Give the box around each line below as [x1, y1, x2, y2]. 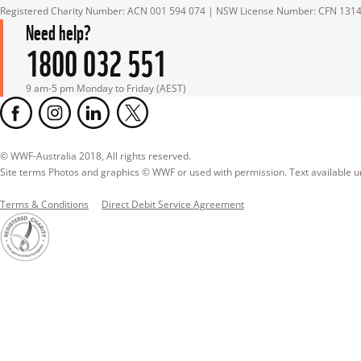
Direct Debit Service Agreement [102, 197, 244, 211]
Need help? [26, 16, 91, 45]
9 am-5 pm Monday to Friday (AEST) [26, 81, 186, 95]
